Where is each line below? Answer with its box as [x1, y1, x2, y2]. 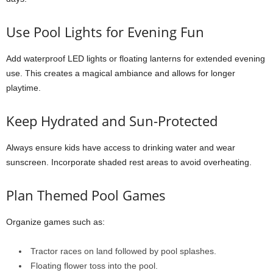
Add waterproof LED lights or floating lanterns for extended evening [6, 54, 265, 63]
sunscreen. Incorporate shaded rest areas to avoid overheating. [6, 157, 252, 167]
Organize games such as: [6, 217, 105, 227]
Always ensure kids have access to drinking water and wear [6, 143, 235, 152]
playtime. [6, 83, 41, 93]
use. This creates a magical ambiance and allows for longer [6, 68, 235, 78]
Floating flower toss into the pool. [30, 261, 158, 271]
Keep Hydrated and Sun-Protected [6, 112, 218, 130]
